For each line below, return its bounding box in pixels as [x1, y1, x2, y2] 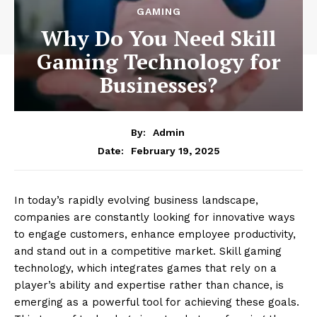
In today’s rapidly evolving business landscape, [14, 193, 258, 207]
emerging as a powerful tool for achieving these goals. [14, 295, 299, 309]
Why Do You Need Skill [41, 24, 276, 53]
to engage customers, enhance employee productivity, [14, 227, 296, 241]
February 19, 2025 [130, 144, 220, 156]
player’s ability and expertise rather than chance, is [14, 278, 284, 292]
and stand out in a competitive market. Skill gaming [14, 244, 282, 258]
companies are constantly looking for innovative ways [14, 210, 295, 224]
